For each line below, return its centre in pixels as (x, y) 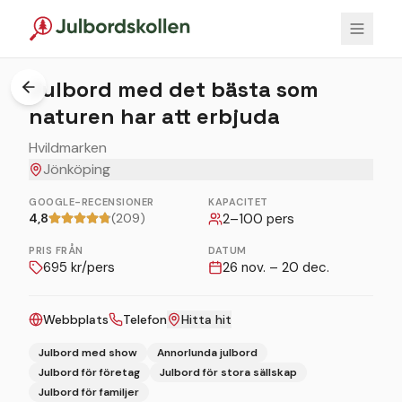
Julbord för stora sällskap (228, 372)
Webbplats (76, 319)
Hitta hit (206, 319)
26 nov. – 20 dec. (276, 267)
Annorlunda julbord (207, 353)
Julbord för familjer (89, 392)
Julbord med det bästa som (174, 89)
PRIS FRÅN (56, 250)
